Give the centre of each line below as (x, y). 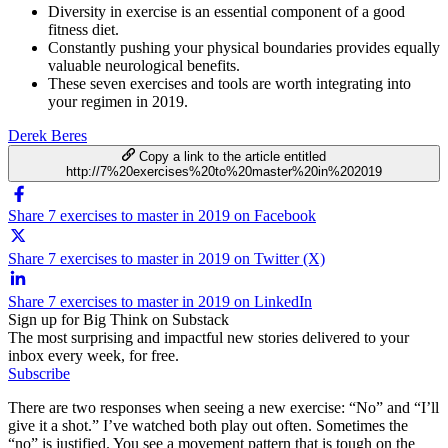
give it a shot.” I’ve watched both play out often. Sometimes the (208, 425)
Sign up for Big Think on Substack (118, 319)
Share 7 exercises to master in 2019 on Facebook (162, 215)
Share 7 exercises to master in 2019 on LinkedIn (160, 301)
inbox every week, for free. (93, 355)
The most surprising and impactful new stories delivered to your (208, 337)
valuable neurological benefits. (144, 65)
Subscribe (39, 373)
